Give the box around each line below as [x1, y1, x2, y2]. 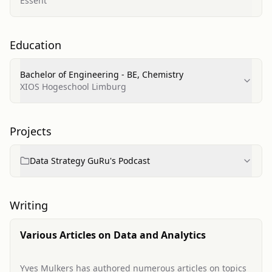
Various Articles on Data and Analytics [20, 228, 206, 242]
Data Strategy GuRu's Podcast [30, 155, 150, 166]
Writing [10, 198, 48, 212]
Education [10, 38, 61, 52]
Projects [10, 124, 52, 138]
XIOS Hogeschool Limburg [20, 81, 126, 92]
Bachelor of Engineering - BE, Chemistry [20, 69, 183, 80]
